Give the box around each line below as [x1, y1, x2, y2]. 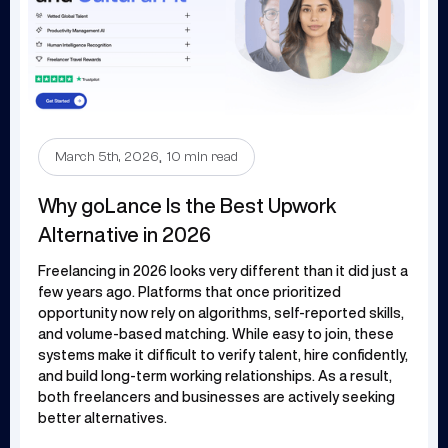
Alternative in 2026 [38, 223, 211, 245]
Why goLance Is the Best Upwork [38, 194, 336, 216]
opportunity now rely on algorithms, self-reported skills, [38, 305, 404, 320]
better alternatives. [38, 410, 167, 425]
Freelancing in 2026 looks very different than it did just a [38, 263, 408, 278]
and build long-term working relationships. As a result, [38, 368, 392, 383]
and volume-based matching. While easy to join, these [38, 326, 394, 341]
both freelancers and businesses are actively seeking [38, 389, 395, 404]
